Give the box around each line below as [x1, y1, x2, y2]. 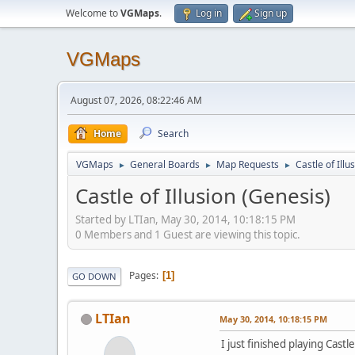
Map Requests [216, 158, 279, 171]
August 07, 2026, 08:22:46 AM [71, 94, 202, 107]
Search [158, 127, 189, 140]
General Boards [130, 158, 200, 171]
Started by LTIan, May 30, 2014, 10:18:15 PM [75, 212, 296, 227]
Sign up [254, 6, 287, 20]
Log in [196, 6, 222, 20]
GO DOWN [72, 269, 116, 282]
